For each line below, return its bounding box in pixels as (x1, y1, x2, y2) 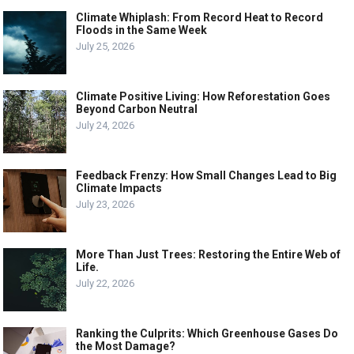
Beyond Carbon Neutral (76, 103, 198, 116)
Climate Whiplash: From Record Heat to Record (76, 11, 324, 24)
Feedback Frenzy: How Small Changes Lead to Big (76, 169, 337, 183)
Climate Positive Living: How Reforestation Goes (76, 90, 331, 104)
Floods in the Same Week (76, 24, 208, 37)
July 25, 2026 (76, 40, 135, 53)
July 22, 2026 (76, 277, 135, 290)
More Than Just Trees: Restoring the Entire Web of (76, 248, 341, 262)
